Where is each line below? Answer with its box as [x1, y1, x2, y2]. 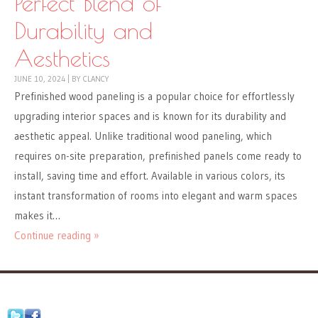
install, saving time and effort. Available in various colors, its [14, 169, 285, 183]
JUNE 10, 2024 [14, 74, 65, 84]
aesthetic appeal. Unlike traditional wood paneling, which [14, 129, 272, 143]
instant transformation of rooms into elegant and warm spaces [14, 189, 297, 203]
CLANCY [83, 74, 109, 84]
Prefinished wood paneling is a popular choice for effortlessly [14, 89, 295, 104]
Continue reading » [14, 229, 99, 243]
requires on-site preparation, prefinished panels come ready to [14, 149, 302, 163]
